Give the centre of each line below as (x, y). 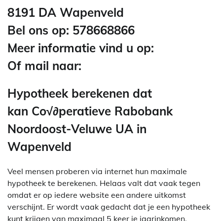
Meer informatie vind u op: (82, 48)
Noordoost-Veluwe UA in (77, 129)
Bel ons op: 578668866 (71, 30)
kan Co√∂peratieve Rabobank (90, 111)
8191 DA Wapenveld (66, 12)
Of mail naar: (46, 65)
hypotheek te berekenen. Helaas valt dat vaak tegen (104, 183)
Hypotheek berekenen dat (80, 93)
